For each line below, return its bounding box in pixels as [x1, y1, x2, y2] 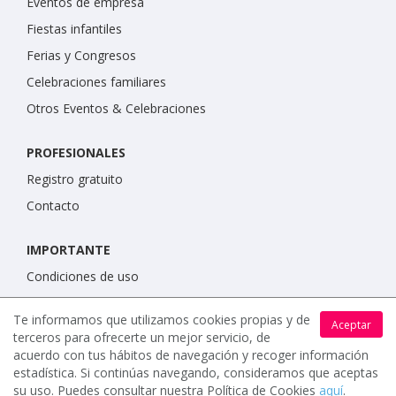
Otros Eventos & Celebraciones [27, 100, 206, 118]
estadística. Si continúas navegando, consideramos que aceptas [13, 364, 378, 381]
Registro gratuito [27, 171, 123, 188]
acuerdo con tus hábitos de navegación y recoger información [13, 346, 369, 363]
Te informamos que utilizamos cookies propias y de [13, 311, 310, 328]
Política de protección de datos [27, 294, 204, 312]
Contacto [27, 197, 80, 215]
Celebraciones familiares [27, 73, 166, 91]
